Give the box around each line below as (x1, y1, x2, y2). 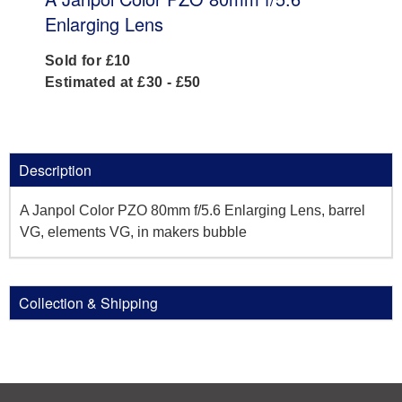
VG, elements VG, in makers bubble (20, 224, 247, 240)
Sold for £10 (45, 53, 131, 68)
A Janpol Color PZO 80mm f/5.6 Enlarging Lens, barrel (20, 203, 365, 218)
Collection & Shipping (19, 293, 158, 313)
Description (19, 160, 92, 180)
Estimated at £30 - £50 (45, 74, 201, 90)
